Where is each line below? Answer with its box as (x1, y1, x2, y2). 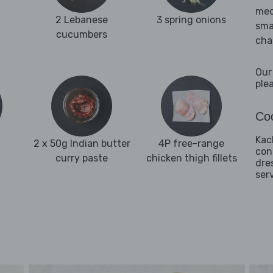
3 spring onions (157, 14, 226, 26)
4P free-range (158, 137, 224, 149)
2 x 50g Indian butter (33, 137, 130, 149)
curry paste (55, 152, 108, 164)
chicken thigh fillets (146, 152, 237, 164)
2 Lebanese (55, 14, 108, 26)
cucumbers (56, 29, 107, 41)
